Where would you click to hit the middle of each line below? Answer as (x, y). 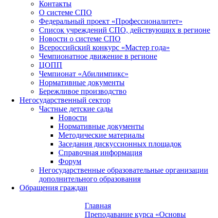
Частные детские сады (76, 109)
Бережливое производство (83, 91)
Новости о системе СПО (80, 38)
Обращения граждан (54, 187)
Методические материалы (101, 135)
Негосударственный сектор (65, 100)
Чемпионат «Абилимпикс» (84, 73)
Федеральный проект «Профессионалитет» (111, 21)
